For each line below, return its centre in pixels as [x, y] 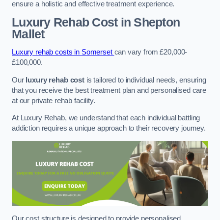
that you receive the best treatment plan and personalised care [109, 90]
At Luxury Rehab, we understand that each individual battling [106, 118]
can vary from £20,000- [151, 52]
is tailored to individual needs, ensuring [145, 80]
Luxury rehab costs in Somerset [63, 52]
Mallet [28, 34]
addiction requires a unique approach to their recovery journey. [110, 128]
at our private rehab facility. [54, 100]
